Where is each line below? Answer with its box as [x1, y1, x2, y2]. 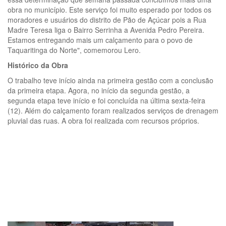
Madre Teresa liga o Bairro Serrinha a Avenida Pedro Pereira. [8, 24, 204, 35]
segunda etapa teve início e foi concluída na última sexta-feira [8, 95, 205, 105]
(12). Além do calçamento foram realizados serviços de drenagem [8, 105, 218, 116]
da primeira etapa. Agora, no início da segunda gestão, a [8, 85, 190, 95]
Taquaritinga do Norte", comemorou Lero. [8, 44, 141, 55]
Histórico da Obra [8, 60, 68, 70]
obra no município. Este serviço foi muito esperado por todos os [8, 4, 211, 15]
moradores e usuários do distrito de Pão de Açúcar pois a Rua [8, 14, 206, 25]
